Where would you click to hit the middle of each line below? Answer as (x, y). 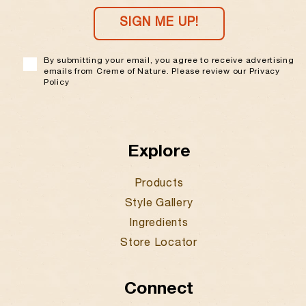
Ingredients (159, 224)
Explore (159, 152)
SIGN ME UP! (159, 24)
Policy (57, 82)
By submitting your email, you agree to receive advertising (169, 60)
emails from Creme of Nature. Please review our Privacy (162, 71)
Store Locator (159, 244)
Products (159, 185)
